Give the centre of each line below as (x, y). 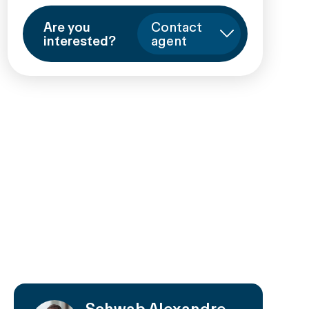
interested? (79, 40)
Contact (176, 27)
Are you (67, 27)
